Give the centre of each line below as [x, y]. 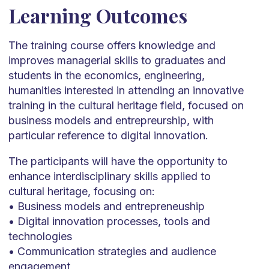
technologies [40, 236]
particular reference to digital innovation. [108, 135]
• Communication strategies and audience [112, 251]
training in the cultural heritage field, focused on [126, 105]
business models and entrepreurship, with [111, 120]
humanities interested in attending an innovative [126, 90]
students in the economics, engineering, [106, 75]
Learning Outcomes [98, 15]
